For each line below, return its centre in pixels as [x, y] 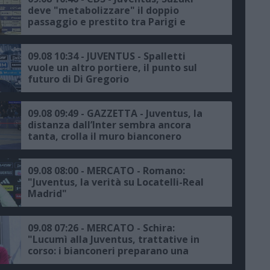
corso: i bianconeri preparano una [108, 251]
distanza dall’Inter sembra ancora [109, 125]
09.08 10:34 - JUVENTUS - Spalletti [107, 56]
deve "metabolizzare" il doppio [103, 11]
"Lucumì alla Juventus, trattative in [114, 240]
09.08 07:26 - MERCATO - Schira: [101, 228]
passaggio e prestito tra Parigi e [107, 22]
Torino [44, 33]
